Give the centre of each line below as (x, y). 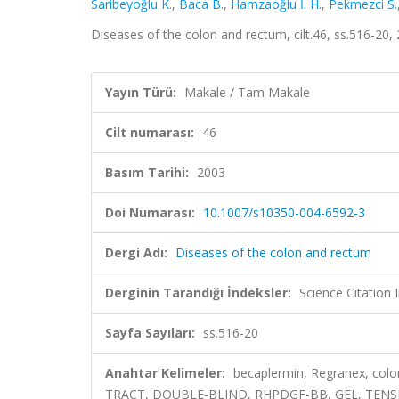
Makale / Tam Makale (247, 92)
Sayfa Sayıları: (150, 333)
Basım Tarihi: (147, 172)
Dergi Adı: (136, 252)
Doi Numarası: (150, 212)
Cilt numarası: (150, 132)
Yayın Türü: (141, 92)
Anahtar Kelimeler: (165, 373)
